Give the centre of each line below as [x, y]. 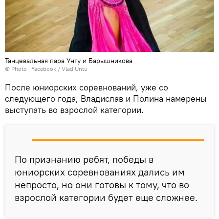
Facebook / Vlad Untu [59, 69]
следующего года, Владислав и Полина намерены [106, 99]
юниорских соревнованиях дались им [100, 172]
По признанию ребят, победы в [84, 159]
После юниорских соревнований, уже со [87, 88]
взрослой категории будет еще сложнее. [106, 197]
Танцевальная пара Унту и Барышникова [69, 61]
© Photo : [18, 69]
